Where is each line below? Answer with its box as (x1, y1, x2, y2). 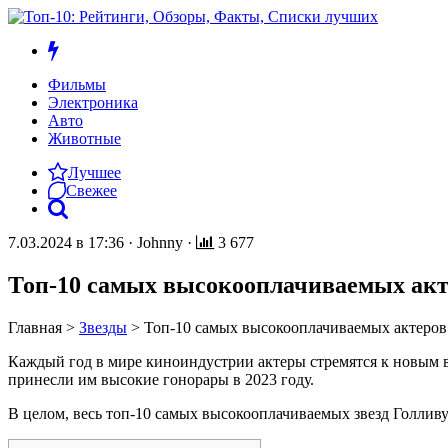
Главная (8, 318, 62, 336)
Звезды (79, 318, 127, 336)
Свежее (66, 182, 117, 199)
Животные (48, 130, 121, 147)
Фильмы (48, 76, 106, 93)
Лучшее (68, 164, 121, 181)
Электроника (48, 94, 138, 111)
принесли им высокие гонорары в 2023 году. (8, 370, 314, 388)
